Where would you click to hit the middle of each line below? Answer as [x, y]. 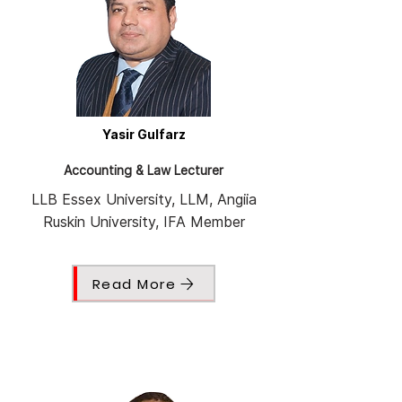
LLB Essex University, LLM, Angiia [144, 200]
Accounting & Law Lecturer [144, 170]
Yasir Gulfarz [144, 135]
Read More [134, 284]
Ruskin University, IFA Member [144, 222]
